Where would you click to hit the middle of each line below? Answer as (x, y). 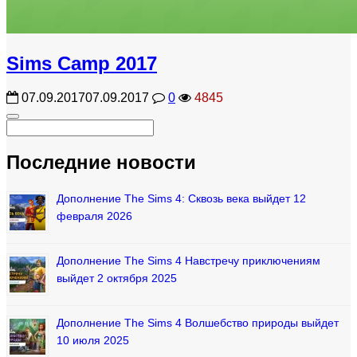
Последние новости (101, 163)
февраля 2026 (94, 216)
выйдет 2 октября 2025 (117, 279)
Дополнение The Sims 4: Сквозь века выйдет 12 (181, 199)
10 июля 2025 (93, 341)
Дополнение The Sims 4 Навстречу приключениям (188, 261)
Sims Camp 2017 (82, 63)
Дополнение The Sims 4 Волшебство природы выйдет (198, 323)
